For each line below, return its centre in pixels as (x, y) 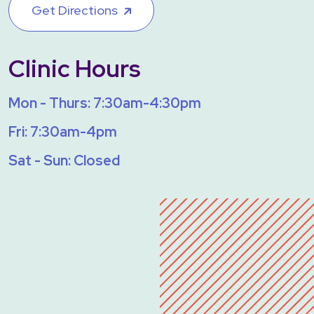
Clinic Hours (74, 68)
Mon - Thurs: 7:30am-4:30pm (105, 103)
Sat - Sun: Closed (64, 160)
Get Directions (75, 10)
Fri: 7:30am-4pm (63, 131)
